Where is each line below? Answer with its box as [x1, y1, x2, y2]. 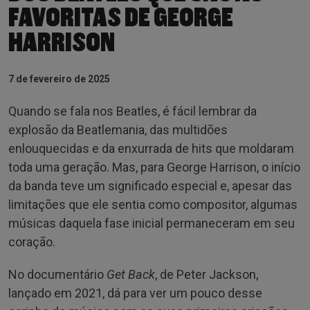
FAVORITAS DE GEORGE [8, 3, 233, 32]
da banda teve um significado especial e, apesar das [8, 178, 292, 193]
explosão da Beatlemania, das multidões [8, 122, 228, 137]
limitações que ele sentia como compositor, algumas [8, 197, 298, 212]
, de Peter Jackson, [155, 266, 258, 282]
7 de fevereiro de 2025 [8, 73, 110, 84]
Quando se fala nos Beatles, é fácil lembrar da [8, 103, 257, 118]
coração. [8, 234, 55, 249]
